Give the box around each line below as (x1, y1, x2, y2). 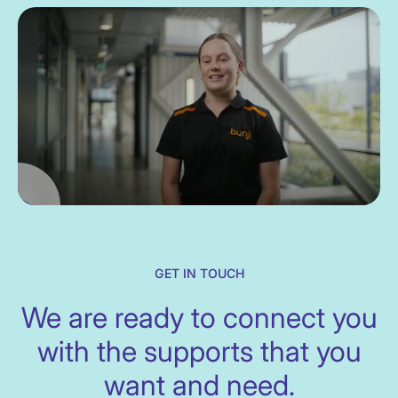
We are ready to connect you (20, 300, 378, 336)
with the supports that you (36, 334, 362, 370)
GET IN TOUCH (154, 266, 244, 282)
